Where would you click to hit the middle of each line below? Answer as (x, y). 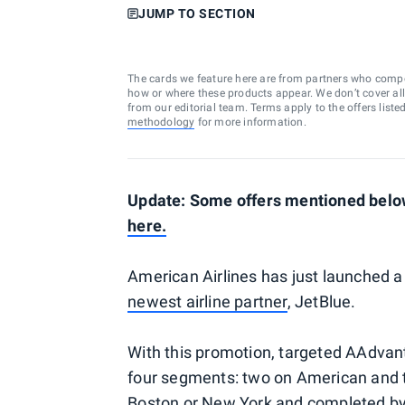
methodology (161, 122)
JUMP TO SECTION (197, 14)
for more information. (250, 122)
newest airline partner (207, 301)
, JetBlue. (321, 301)
